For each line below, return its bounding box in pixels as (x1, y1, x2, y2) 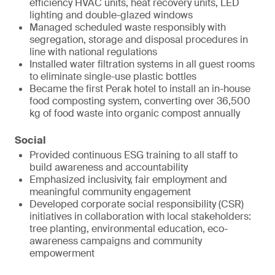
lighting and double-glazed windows (29, 8, 195, 21)
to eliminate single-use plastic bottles (29, 69, 196, 83)
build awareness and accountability (29, 160, 190, 174)
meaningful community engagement (29, 185, 191, 198)
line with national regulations (29, 45, 160, 58)
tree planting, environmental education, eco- (29, 222, 228, 235)
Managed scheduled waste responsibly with (29, 20, 226, 34)
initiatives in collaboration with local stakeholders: (29, 209, 251, 223)
